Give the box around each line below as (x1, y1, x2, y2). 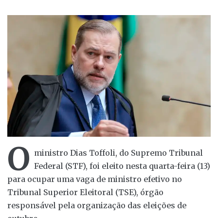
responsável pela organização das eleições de (7, 200, 186, 211)
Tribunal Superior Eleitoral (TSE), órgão (7, 187, 163, 198)
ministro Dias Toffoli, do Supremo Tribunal (34, 148, 203, 158)
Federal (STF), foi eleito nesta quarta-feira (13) (34, 161, 210, 171)
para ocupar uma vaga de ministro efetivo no (7, 174, 182, 184)
